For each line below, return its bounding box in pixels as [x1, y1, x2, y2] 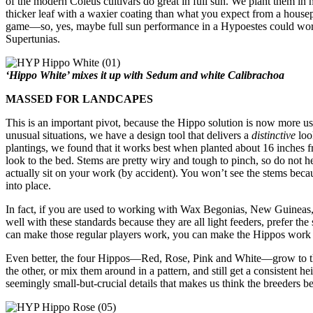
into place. [6, 179, 51, 191]
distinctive [252, 129, 296, 141]
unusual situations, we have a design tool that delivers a [6, 129, 252, 141]
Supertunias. [6, 32, 60, 45]
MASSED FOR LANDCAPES [6, 92, 153, 105]
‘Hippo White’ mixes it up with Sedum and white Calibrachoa [6, 68, 284, 81]
